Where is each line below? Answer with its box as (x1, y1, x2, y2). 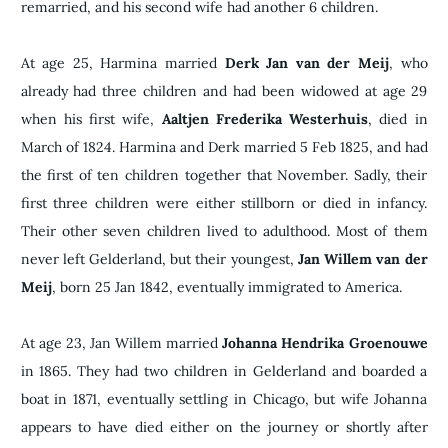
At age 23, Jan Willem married (20, 333, 223, 352)
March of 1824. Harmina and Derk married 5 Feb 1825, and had (20, 137, 428, 156)
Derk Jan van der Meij (224, 53, 389, 72)
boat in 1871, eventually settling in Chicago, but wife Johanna (20, 389, 428, 408)
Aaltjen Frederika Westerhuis (161, 109, 368, 128)
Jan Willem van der (297, 249, 428, 268)
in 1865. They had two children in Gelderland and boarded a (20, 361, 428, 380)
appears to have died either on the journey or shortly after (20, 417, 428, 436)
